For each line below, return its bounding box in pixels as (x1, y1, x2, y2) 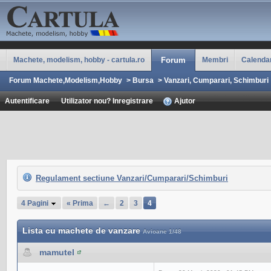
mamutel (39, 247, 74, 257)
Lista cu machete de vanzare (22, 226, 143, 235)
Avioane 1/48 (143, 228, 181, 235)
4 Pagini (21, 199, 50, 207)
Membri (202, 56, 228, 64)
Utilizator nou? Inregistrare (61, 97, 153, 105)
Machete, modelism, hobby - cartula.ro (13, 56, 145, 64)
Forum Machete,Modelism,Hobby (9, 76, 122, 84)
